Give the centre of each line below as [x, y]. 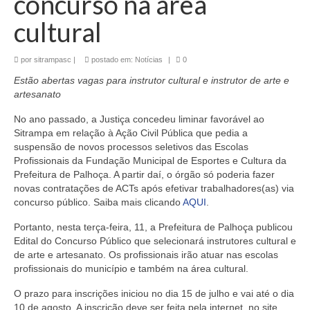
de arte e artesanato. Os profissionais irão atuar [119, 255]
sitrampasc [53, 60]
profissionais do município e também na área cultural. [133, 269]
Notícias [149, 60]
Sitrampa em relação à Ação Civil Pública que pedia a [131, 133]
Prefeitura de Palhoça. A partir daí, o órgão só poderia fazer [144, 175]
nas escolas [252, 255]
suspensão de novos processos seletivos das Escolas [131, 147]
